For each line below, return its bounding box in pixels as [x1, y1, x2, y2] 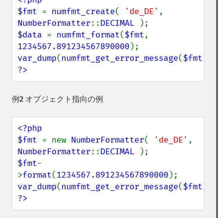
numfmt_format [56, 30, 120, 40]
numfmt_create [52, 6, 115, 17]
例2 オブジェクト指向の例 [12, 94, 103, 104]
